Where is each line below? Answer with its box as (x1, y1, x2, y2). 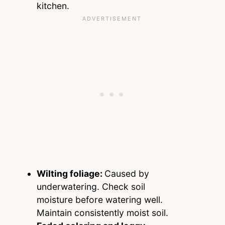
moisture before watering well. (36, 194, 163, 205)
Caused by (104, 168, 149, 179)
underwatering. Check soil (36, 181, 145, 192)
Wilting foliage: (36, 168, 104, 179)
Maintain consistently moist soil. (36, 207, 168, 218)
